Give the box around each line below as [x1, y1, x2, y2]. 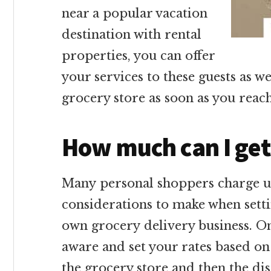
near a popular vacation [62, 6, 207, 21]
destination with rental [62, 27, 201, 42]
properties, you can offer [62, 48, 215, 63]
